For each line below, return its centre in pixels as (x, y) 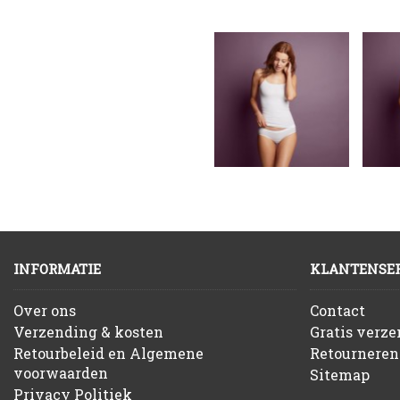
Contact (338, 311)
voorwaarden (61, 373)
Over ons (45, 311)
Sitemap (340, 375)
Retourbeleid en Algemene (108, 354)
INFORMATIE (57, 269)
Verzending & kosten (88, 332)
